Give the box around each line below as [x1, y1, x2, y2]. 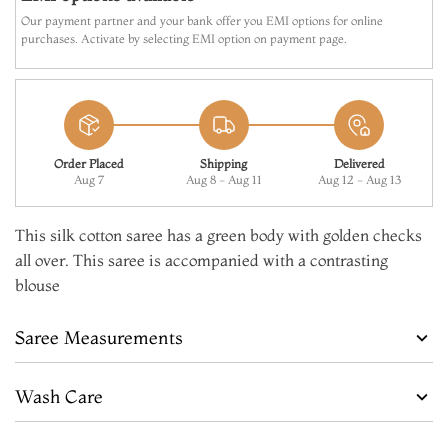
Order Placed [53, 155, 124, 171]
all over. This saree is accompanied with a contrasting [15, 249, 388, 270]
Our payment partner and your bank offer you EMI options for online [21, 12, 383, 28]
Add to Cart [162, 43, 266, 69]
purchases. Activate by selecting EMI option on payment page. [21, 30, 347, 46]
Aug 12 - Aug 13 [317, 171, 401, 187]
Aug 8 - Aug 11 [185, 171, 262, 187]
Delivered [333, 155, 385, 171]
